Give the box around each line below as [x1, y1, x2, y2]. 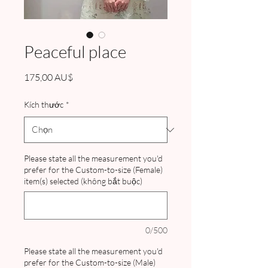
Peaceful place [24, 41, 126, 62]
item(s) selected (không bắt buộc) [24, 176, 142, 187]
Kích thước [24, 99, 63, 110]
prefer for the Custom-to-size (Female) [24, 165, 163, 175]
